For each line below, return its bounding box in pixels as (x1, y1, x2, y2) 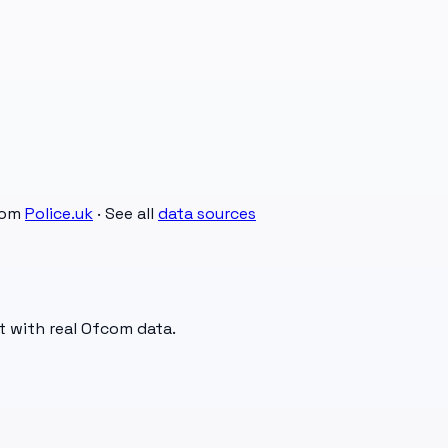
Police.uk (25, 203, 93, 225)
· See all (97, 203, 154, 225)
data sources (158, 203, 256, 225)
